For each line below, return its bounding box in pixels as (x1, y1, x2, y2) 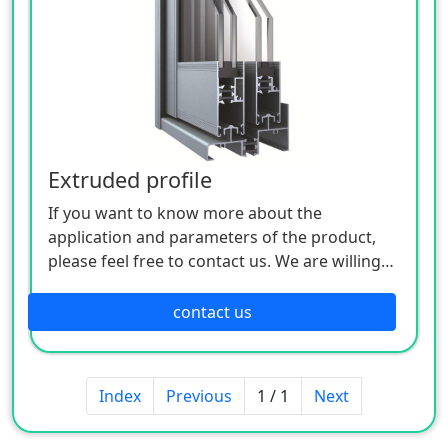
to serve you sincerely (48, 273, 212, 296)
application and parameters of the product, (48, 225, 376, 248)
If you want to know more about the (48, 201, 322, 224)
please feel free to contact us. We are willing (48, 249, 381, 272)
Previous (166, 384, 232, 407)
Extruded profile (48, 164, 212, 194)
